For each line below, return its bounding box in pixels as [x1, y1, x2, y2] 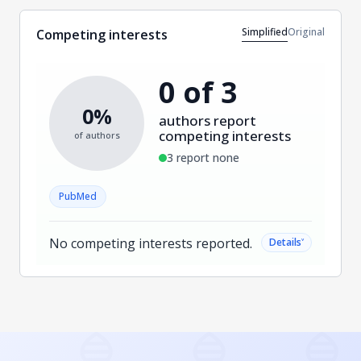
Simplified [242, 25, 288, 39]
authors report [159, 111, 256, 131]
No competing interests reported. [49, 234, 252, 252]
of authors [73, 129, 120, 142]
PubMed [59, 189, 97, 203]
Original [288, 25, 325, 39]
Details [269, 234, 301, 249]
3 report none [167, 150, 239, 166]
